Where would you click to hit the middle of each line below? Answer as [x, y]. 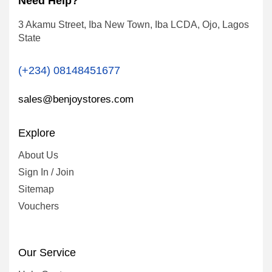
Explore [37, 133]
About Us [38, 155]
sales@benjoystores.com [76, 100]
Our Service [47, 252]
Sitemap [36, 189]
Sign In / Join [46, 172]
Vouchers [39, 206]
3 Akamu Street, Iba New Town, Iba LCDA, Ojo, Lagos [134, 24]
